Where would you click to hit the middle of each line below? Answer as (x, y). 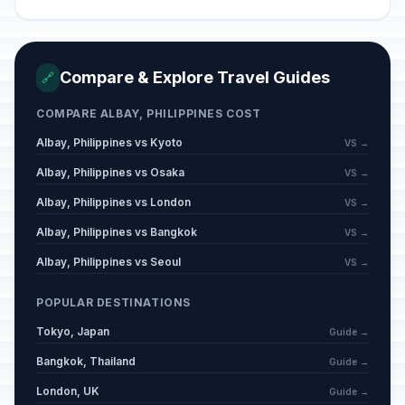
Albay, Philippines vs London (113, 202)
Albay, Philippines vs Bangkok (117, 232)
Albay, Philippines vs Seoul (108, 262)
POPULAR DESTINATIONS (113, 302)
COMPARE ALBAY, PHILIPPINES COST (149, 113)
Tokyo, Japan (73, 331)
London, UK (68, 391)
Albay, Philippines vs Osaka (110, 172)
